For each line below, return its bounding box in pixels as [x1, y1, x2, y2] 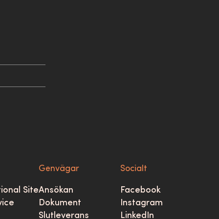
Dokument [39, 198, 82, 208]
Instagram [120, 198, 163, 208]
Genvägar [39, 164, 80, 174]
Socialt [120, 164, 148, 174]
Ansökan [39, 186, 74, 195]
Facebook [120, 186, 161, 195]
